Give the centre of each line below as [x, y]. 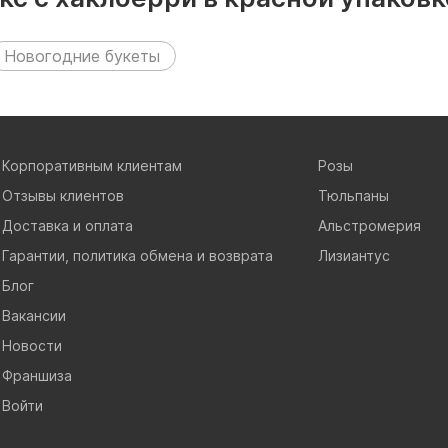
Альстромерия [370, 225]
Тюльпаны [354, 195]
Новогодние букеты [82, 55]
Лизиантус [354, 255]
